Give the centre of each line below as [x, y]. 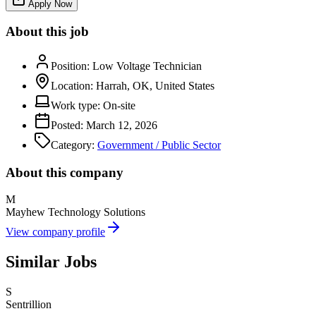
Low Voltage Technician [147, 66]
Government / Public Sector [159, 145]
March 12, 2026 [122, 125]
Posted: [67, 125]
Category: [73, 145]
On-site [119, 105]
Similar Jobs [51, 262]
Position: [70, 66]
